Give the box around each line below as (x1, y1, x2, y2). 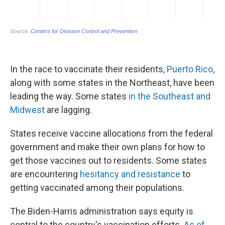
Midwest (10, 104, 45, 116)
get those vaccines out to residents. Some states (10, 155, 207, 166)
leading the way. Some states (10, 91, 129, 102)
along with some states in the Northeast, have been (10, 77, 214, 88)
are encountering (10, 169, 80, 180)
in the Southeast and (129, 91, 210, 102)
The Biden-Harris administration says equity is (10, 206, 193, 217)
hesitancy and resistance (80, 169, 180, 180)
